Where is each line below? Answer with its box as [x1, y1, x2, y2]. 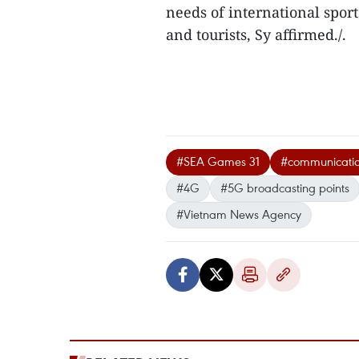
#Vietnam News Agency [176, 206, 301, 222]
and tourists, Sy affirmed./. [166, 25, 346, 44]
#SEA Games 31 [176, 153, 260, 169]
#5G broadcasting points [220, 179, 349, 196]
